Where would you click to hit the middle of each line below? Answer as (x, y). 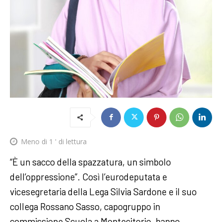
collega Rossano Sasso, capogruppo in (85, 206)
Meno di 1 (37, 141)
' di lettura (70, 141)
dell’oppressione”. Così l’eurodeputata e (88, 177)
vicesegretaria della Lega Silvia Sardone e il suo (103, 192)
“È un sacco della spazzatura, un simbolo (90, 162)
